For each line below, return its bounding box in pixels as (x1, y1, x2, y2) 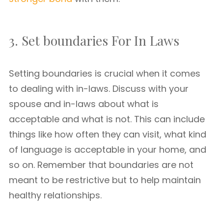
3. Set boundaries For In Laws (9, 32, 179, 49)
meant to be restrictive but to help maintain (9, 174, 201, 186)
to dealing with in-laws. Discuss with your (9, 82, 189, 95)
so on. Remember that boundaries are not (9, 159, 193, 171)
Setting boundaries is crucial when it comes (9, 67, 200, 80)
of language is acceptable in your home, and (9, 143, 206, 156)
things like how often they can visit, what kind (9, 128, 206, 140)
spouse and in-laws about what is (9, 98, 159, 110)
